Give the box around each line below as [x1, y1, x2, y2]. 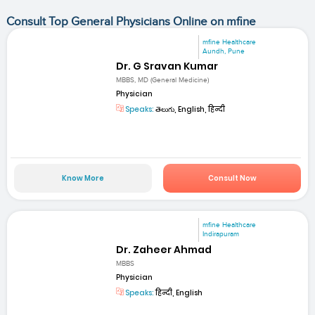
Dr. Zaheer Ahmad [116, 242, 212, 257]
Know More [61, 173, 104, 184]
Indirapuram [202, 230, 240, 239]
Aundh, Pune [202, 46, 245, 56]
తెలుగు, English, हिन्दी [154, 104, 226, 115]
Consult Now [207, 173, 257, 184]
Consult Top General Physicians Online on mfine [6, 14, 256, 29]
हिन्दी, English [154, 287, 203, 298]
